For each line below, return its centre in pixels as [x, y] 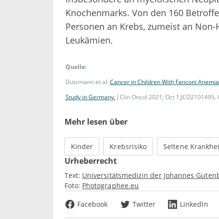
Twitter [144, 204]
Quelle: [76, 66]
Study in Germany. [90, 97]
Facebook [93, 204]
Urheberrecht [91, 161]
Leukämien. [89, 40]
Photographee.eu [111, 185]
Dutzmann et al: [88, 82]
